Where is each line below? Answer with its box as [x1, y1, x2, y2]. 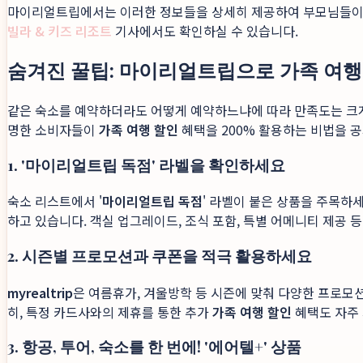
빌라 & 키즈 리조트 [7, 21, 112, 41]
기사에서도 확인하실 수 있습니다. [112, 21, 298, 41]
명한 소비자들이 [7, 119, 99, 139]
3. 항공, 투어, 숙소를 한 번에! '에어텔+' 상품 [7, 336, 301, 357]
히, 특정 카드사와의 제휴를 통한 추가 [7, 301, 212, 322]
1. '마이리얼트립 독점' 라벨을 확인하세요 [7, 154, 285, 175]
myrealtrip [7, 282, 73, 302]
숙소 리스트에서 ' [7, 191, 102, 211]
